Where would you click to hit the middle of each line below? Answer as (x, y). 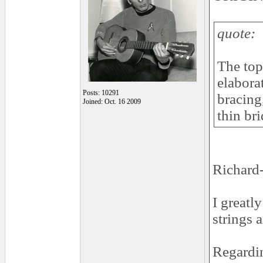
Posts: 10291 (101, 93)
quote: (236, 33)
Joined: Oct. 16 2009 (112, 102)
